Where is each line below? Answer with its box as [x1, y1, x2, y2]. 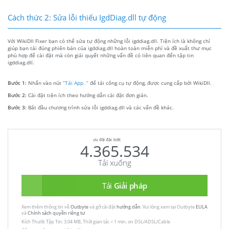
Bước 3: [8, 104, 28, 111]
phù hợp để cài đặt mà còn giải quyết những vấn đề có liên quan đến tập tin [8, 52, 194, 59]
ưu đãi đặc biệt [93, 137, 121, 143]
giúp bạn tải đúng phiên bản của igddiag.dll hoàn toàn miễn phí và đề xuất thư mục [8, 44, 212, 52]
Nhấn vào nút [28, 79, 63, 87]
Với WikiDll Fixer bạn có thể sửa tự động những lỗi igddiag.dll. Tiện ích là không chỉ [8, 37, 210, 45]
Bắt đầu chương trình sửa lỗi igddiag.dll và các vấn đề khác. [28, 104, 174, 111]
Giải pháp [113, 180, 147, 191]
